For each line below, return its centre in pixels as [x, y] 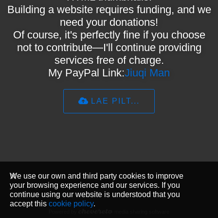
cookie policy [71, 203]
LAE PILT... [115, 101]
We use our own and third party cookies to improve [97, 176]
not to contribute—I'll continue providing [109, 47]
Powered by [64, 211]
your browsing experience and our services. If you [95, 185]
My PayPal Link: [86, 73]
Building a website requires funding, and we [109, 9]
